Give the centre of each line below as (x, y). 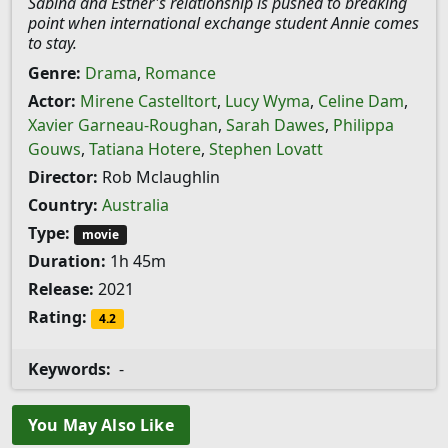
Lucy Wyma (267, 101)
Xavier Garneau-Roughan (123, 125)
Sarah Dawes (275, 125)
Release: (61, 289)
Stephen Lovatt (266, 149)
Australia (135, 205)
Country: (63, 205)
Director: (63, 177)
